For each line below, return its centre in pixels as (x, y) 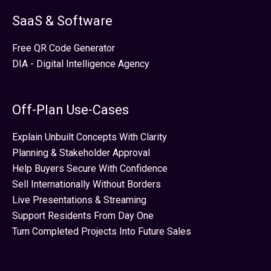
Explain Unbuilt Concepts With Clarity (90, 137)
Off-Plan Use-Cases (70, 110)
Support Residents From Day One (83, 215)
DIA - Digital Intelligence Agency (81, 64)
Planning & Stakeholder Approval (81, 152)
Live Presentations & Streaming (79, 200)
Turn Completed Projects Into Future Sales (102, 231)
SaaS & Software (62, 21)
